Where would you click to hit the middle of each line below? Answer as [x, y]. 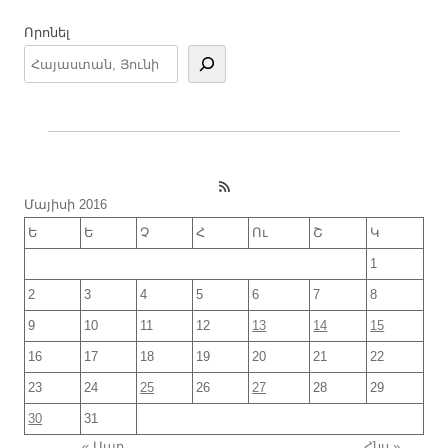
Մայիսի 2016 [65, 204]
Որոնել [47, 32]
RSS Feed [231, 184]
